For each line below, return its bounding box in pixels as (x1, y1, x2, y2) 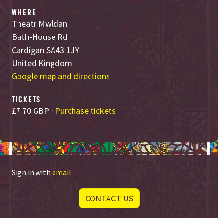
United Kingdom (12, 57, 72, 69)
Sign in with (12, 167, 52, 178)
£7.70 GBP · (12, 105, 55, 117)
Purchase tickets (55, 105, 116, 117)
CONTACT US (85, 192, 133, 204)
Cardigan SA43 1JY (12, 44, 79, 56)
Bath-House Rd (12, 31, 68, 43)
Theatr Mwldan (12, 18, 67, 30)
